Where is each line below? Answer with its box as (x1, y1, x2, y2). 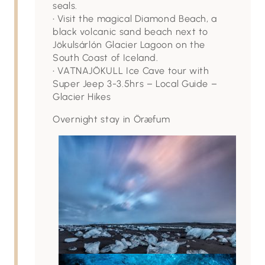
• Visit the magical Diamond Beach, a (53, 13, 218, 24)
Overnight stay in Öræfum (53, 114, 170, 125)
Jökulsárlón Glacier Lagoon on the (53, 39, 206, 50)
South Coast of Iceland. (53, 52, 159, 63)
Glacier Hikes (53, 91, 111, 102)
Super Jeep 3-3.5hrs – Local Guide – (53, 78, 218, 89)
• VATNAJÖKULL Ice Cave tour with (53, 65, 209, 76)
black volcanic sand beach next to (53, 26, 209, 37)
